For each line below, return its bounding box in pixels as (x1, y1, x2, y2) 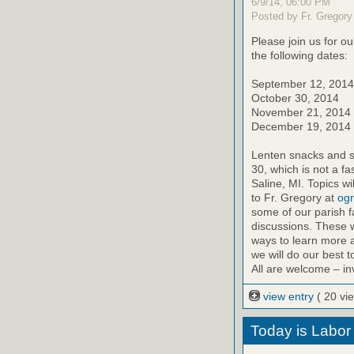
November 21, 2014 (251, 105, 351, 119)
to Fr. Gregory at (251, 190, 337, 204)
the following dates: (251, 48, 348, 62)
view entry (260, 289, 318, 303)
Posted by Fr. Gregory (251, 9, 352, 22)
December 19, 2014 (251, 119, 351, 133)
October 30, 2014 (251, 91, 339, 104)
